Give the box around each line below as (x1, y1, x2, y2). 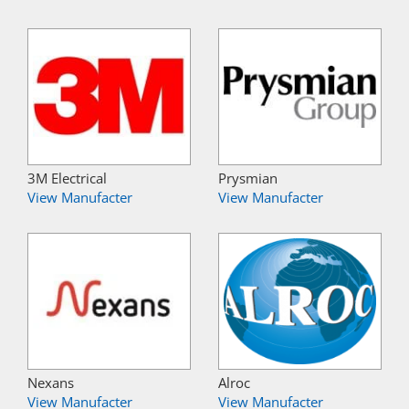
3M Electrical (27, 169, 107, 187)
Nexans (27, 373, 74, 392)
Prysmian (218, 169, 278, 187)
